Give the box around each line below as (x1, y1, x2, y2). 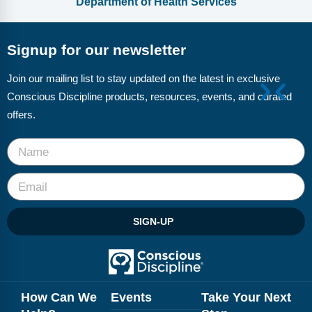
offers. (7, 109, 36, 121)
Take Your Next (201, 290, 291, 305)
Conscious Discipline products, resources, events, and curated (7, 91, 292, 103)
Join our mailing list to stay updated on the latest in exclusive (7, 73, 280, 85)
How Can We (21, 290, 97, 305)
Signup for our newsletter (7, 41, 186, 58)
